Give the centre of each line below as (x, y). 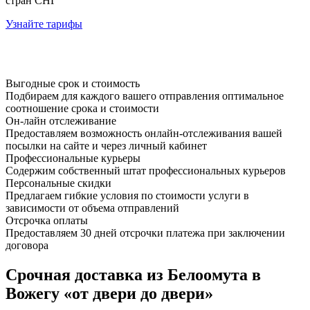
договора (27, 245)
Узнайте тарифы (44, 24)
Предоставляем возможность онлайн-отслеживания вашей (144, 133)
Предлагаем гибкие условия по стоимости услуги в (127, 195)
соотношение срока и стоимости (82, 108)
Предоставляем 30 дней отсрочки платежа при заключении (145, 232)
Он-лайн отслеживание (61, 120)
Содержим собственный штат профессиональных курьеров (146, 170)
